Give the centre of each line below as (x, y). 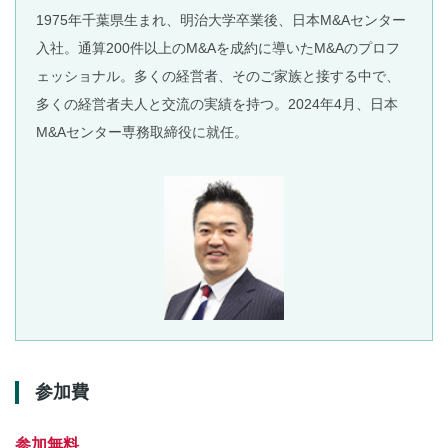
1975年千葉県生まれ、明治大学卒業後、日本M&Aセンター (221, 20)
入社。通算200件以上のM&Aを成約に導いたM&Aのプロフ (218, 48)
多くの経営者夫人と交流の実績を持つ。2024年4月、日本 (217, 104)
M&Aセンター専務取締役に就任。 (142, 132)
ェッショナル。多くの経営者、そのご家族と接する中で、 (218, 76)
